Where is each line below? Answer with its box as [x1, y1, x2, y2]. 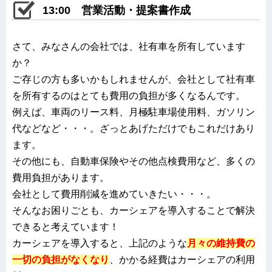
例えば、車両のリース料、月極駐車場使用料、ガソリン [12, 106, 255, 117]
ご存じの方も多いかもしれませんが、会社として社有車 [12, 73, 255, 84]
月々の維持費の [187, 237, 255, 248]
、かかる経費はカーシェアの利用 [109, 254, 255, 265]
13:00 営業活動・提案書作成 [42, 4, 191, 16]
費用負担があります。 [12, 172, 109, 183]
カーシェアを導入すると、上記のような [12, 237, 187, 248]
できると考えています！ [12, 221, 119, 232]
